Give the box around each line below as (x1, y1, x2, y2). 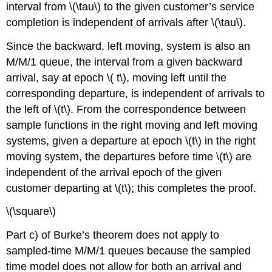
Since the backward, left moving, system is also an (6, 39, 251, 52)
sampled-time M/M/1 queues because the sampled (6, 245, 251, 257)
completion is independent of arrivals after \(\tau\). (6, 16, 246, 29)
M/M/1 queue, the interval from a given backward (6, 55, 243, 68)
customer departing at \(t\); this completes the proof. (6, 182, 257, 194)
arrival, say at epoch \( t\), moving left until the (6, 71, 227, 84)
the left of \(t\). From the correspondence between (6, 103, 246, 115)
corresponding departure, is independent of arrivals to (6, 87, 265, 100)
